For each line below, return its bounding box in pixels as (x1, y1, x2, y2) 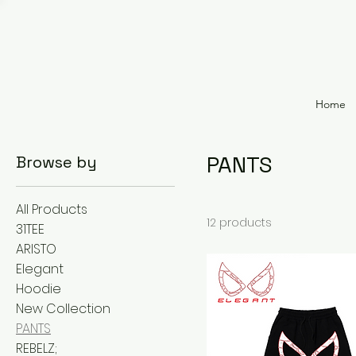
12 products (207, 215, 272, 230)
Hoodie (16, 280, 61, 298)
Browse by (16, 152, 97, 172)
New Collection (16, 300, 110, 318)
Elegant (16, 260, 64, 278)
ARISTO (16, 240, 56, 258)
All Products (16, 200, 87, 219)
